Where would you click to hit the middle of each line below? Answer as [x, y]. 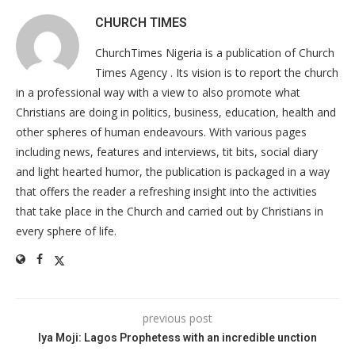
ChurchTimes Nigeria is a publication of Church [215, 53]
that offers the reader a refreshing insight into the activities [166, 191]
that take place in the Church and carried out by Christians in [170, 211]
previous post [177, 318]
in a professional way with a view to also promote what [158, 92]
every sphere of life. [66, 231]
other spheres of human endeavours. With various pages [161, 132]
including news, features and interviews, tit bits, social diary [167, 152]
